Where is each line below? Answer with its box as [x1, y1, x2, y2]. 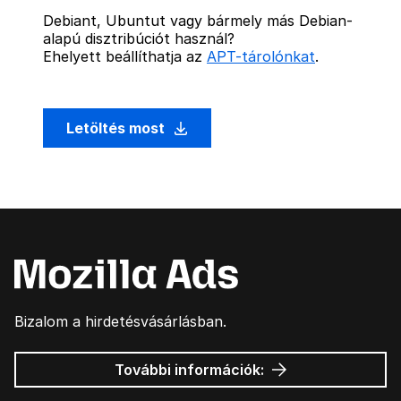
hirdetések [266, 378, 344, 396]
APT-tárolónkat [207, 47, 315, 65]
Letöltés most [66, 119, 168, 137]
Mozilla [266, 360, 316, 378]
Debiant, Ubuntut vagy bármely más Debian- [43, 12, 353, 30]
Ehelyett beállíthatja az [43, 47, 207, 65]
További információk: [114, 361, 268, 379]
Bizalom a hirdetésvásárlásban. [14, 312, 226, 330]
